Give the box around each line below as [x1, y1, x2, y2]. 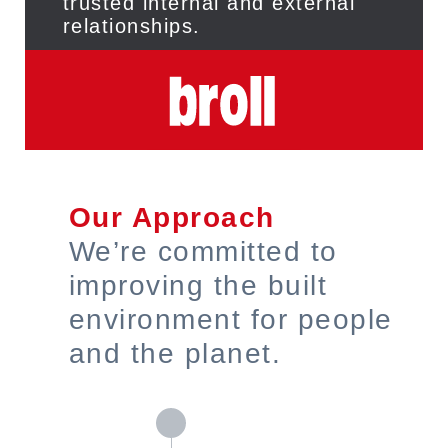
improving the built [68, 269, 328, 302]
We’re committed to [68, 235, 338, 268]
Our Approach [68, 201, 275, 234]
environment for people [68, 303, 393, 336]
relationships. [62, 14, 201, 37]
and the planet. [68, 337, 282, 370]
